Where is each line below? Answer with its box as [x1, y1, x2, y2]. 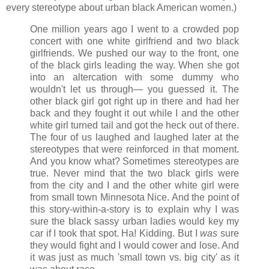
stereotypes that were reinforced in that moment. [30, 144, 239, 155]
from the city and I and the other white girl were [30, 180, 239, 191]
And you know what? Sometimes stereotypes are [30, 156, 239, 167]
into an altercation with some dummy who [30, 72, 239, 83]
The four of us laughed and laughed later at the [30, 132, 239, 143]
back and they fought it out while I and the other [30, 108, 239, 119]
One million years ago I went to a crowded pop [30, 24, 239, 35]
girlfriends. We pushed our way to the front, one [30, 48, 239, 59]
